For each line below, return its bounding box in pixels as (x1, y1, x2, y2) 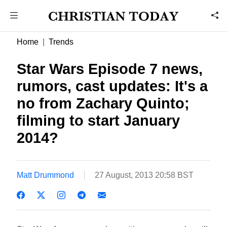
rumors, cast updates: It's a (17, 78, 208, 94)
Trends (49, 37, 74, 46)
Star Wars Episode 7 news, (17, 61, 203, 77)
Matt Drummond (17, 170, 74, 179)
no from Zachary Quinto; (17, 95, 190, 111)
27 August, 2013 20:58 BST (95, 170, 194, 179)
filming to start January (17, 112, 180, 129)
